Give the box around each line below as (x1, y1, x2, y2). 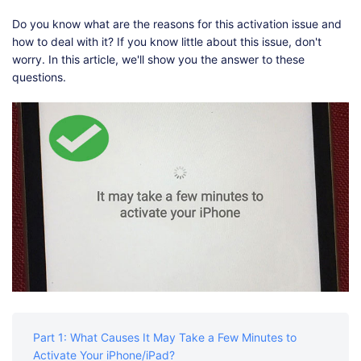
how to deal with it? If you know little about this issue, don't (12, 34, 322, 48)
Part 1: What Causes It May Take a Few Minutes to (33, 330, 297, 345)
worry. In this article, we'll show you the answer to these (12, 52, 305, 66)
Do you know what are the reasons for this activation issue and (12, 16, 342, 31)
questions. (12, 69, 66, 84)
